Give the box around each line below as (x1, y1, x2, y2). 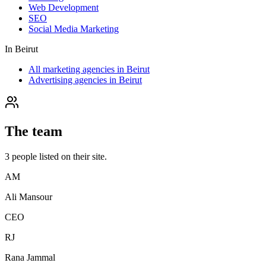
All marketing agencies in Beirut (28, 64, 150, 75)
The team (5, 123, 62, 140)
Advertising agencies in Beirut (28, 75, 142, 85)
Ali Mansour (5, 191, 52, 202)
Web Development (28, 2, 99, 13)
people (12, 151, 37, 161)
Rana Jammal (5, 252, 55, 262)
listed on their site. (37, 151, 107, 161)
